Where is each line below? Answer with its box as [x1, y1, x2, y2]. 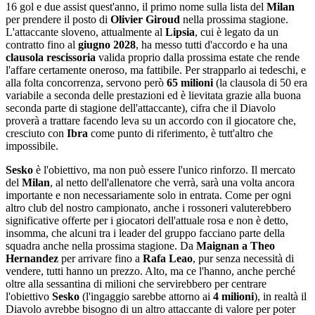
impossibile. [6, 140, 61, 152]
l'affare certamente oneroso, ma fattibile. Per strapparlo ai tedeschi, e [6, 64, 306, 76]
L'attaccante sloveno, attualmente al [6, 26, 165, 38]
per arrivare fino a [61, 252, 143, 264]
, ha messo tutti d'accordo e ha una [136, 39, 288, 51]
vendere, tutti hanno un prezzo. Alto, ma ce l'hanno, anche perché [6, 265, 295, 277]
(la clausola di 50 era [213, 77, 307, 89]
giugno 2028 [78, 39, 136, 51]
